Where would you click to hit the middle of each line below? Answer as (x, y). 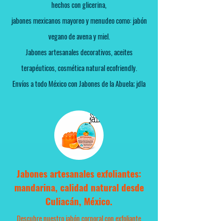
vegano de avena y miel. (79, 36)
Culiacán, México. (79, 201)
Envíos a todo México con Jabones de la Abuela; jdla (79, 84)
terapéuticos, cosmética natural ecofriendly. (79, 68)
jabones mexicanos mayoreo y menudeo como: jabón (79, 20)
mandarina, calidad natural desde (79, 187)
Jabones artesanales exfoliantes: (79, 173)
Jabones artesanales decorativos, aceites (79, 52)
